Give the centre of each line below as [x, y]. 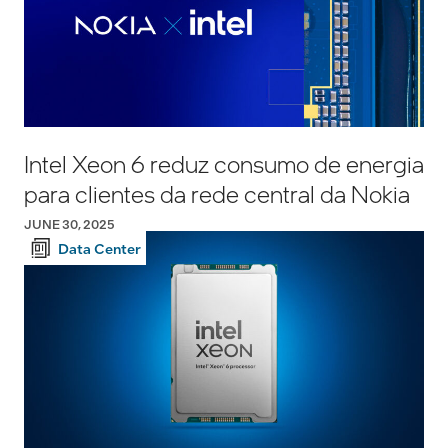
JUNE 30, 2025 [69, 224]
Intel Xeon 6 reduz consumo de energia [224, 164]
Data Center [99, 248]
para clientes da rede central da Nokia [217, 194]
